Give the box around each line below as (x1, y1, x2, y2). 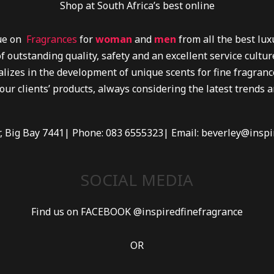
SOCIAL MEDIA (81, 169, 193, 191)
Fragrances (26, 32, 77, 46)
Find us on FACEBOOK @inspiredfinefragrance (31, 204, 243, 218)
